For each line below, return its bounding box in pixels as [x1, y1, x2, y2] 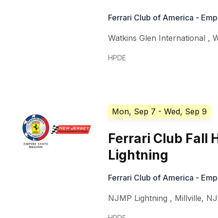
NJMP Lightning [108, 193, 168, 203]
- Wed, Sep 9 [158, 107, 207, 117]
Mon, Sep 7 [112, 107, 156, 117]
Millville [175, 193, 202, 203]
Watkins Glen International [108, 33, 206, 43]
